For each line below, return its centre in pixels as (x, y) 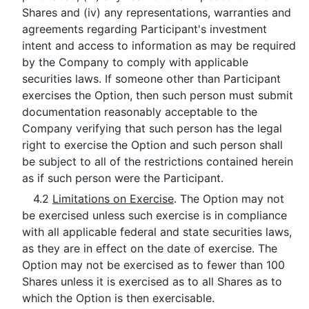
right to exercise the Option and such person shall (152, 145)
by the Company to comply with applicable (135, 62)
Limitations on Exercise (113, 199)
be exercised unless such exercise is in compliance (154, 215)
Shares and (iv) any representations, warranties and (156, 12)
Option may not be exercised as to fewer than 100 (153, 265)
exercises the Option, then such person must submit (157, 95)
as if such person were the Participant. (122, 178)
